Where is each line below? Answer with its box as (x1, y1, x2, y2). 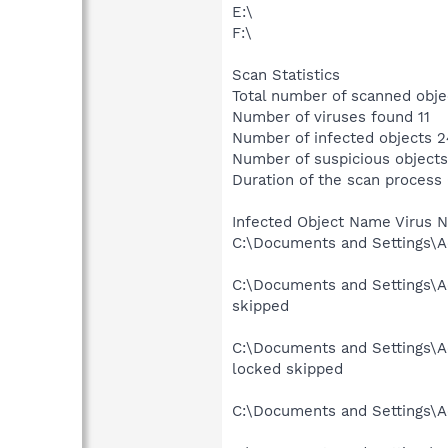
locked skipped (232, 359, 343, 378)
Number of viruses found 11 (232, 107, 430, 126)
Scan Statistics (232, 65, 340, 84)
